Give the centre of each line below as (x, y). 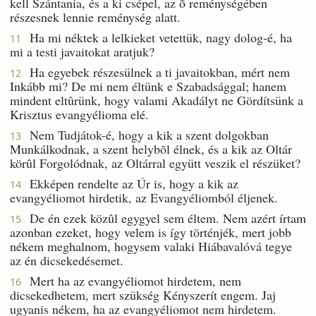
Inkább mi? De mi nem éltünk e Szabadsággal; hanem (148, 86)
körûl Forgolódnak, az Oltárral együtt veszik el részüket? (155, 163)
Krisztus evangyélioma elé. (79, 114)
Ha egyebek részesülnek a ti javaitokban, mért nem (156, 72)
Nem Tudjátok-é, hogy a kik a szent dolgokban (145, 134)
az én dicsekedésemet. (67, 260)
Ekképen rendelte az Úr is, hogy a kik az (130, 183)
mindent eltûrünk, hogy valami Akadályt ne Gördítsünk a (157, 100)
